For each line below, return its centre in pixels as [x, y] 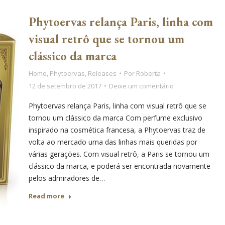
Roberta [148, 73]
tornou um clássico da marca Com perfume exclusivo [115, 118]
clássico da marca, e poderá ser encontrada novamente [119, 166]
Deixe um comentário [141, 86]
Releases [102, 73]
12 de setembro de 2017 [65, 86]
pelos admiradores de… [67, 178]
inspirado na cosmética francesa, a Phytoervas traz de [117, 130]
